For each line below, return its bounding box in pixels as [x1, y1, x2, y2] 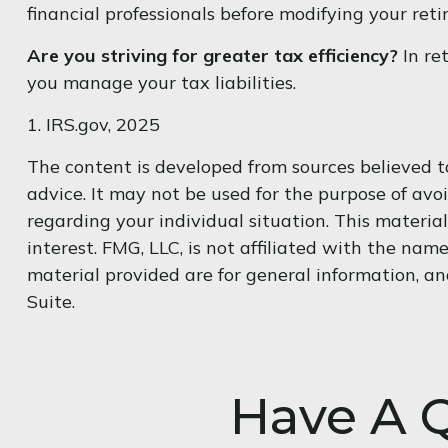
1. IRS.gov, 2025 [26, 112, 160, 136]
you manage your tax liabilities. [26, 70, 296, 94]
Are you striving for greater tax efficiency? [26, 43, 398, 67]
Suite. [26, 289, 75, 313]
